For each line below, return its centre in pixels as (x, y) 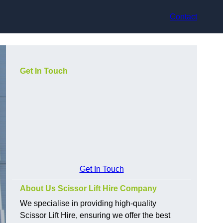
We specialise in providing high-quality (88, 204)
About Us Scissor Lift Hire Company (88, 189)
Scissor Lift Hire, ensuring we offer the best (95, 216)
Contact (183, 16)
